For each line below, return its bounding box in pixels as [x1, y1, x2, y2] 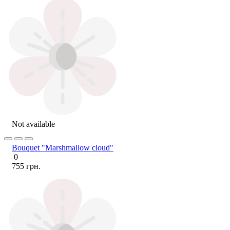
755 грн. [12, 161, 41, 170]
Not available [12, 119, 55, 128]
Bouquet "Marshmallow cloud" [12, 143, 113, 152]
